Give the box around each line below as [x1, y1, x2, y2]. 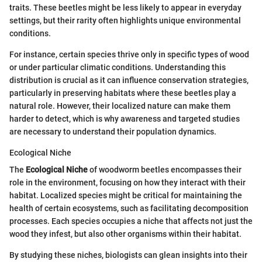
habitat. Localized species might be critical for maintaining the [9, 190, 242, 200]
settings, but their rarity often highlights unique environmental [9, 15, 241, 25]
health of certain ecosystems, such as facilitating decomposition [9, 203, 249, 213]
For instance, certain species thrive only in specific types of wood [9, 49, 249, 59]
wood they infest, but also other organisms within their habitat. [9, 229, 242, 239]
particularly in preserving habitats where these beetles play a [9, 88, 236, 98]
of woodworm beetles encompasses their [88, 164, 242, 174]
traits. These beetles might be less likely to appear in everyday [9, 2, 242, 12]
